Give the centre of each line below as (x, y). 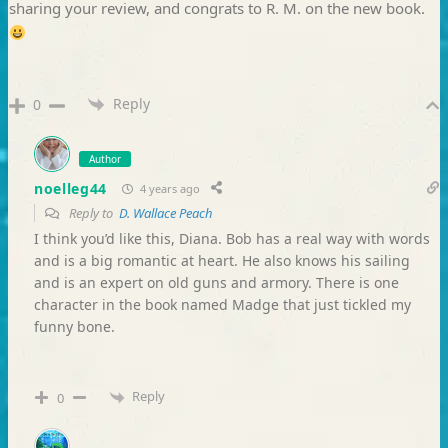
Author (104, 159)
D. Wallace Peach (165, 213)
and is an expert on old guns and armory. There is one (216, 283)
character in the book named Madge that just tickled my (222, 305)
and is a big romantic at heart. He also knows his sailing (221, 261)
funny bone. (74, 327)
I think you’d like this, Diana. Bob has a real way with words (231, 239)
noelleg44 (70, 188)
